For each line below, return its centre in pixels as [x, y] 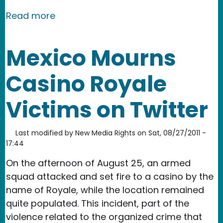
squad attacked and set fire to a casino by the [110, 176]
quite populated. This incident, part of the [98, 203]
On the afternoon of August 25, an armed [98, 163]
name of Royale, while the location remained [105, 190]
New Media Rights [105, 133]
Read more [31, 15]
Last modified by [44, 133]
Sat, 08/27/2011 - [177, 133]
